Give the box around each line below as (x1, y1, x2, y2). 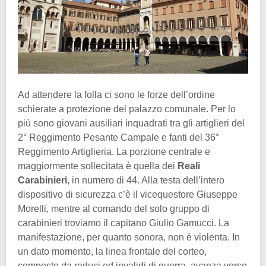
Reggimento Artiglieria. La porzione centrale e (18, 146, 210, 157)
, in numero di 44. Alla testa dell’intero (67, 175, 224, 185)
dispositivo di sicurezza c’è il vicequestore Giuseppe (18, 189, 237, 199)
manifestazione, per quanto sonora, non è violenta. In (18, 232, 240, 242)
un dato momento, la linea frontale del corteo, (18, 246, 207, 256)
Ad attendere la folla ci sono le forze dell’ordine (18, 89, 215, 100)
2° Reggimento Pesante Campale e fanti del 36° (18, 132, 219, 142)
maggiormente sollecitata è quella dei (18, 160, 178, 171)
